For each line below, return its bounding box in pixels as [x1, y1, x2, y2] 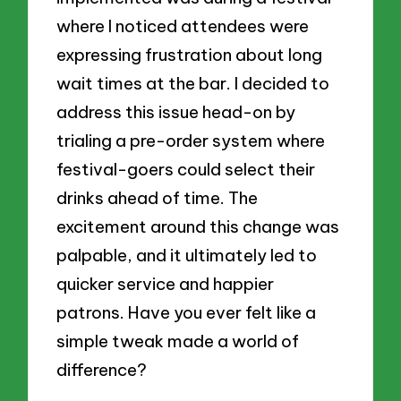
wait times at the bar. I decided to [56, 73, 330, 95]
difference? [56, 359, 148, 381]
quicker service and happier [56, 273, 275, 295]
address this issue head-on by [56, 101, 296, 124]
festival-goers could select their [56, 158, 316, 181]
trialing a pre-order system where [56, 130, 326, 152]
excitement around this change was [56, 216, 340, 238]
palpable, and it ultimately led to [56, 244, 318, 267]
